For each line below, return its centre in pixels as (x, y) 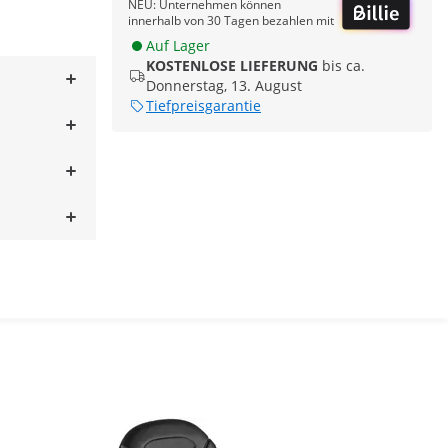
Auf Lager (178, 46)
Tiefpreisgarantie (203, 106)
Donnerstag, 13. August (224, 86)
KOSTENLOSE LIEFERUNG (232, 66)
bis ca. (343, 66)
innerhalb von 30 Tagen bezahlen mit (231, 21)
